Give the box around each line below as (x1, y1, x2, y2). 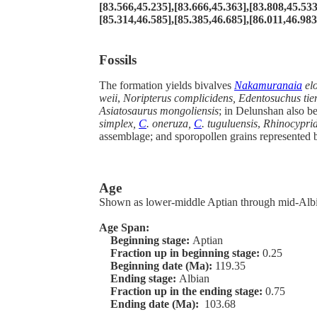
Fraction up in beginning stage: (99, 246, 263, 259)
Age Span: (99, 221, 152, 234)
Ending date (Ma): (99, 297, 204, 310)
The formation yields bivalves (99, 79, 234, 92)
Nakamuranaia (234, 79, 302, 92)
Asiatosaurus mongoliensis (99, 105, 219, 117)
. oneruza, (146, 117, 194, 130)
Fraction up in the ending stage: (99, 284, 265, 297)
